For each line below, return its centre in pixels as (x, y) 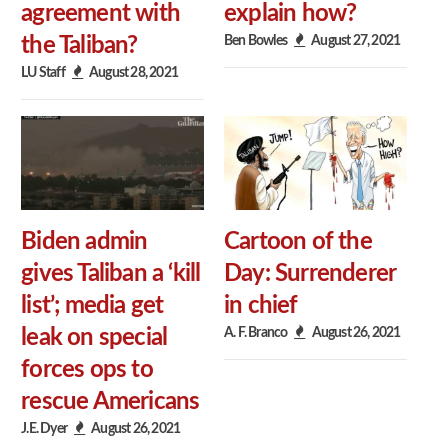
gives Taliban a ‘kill (111, 274)
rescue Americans (110, 402)
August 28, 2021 (133, 72)
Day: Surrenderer (310, 274)
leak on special (94, 338)
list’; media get (92, 306)
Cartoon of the (298, 242)
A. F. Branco (256, 333)
